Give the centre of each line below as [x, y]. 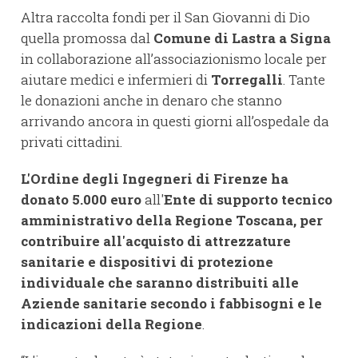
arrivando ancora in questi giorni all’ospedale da [175, 121]
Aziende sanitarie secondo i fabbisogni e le [171, 304]
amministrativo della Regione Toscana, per [172, 221]
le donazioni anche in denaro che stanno [151, 101]
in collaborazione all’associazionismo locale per [174, 59]
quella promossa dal [87, 38]
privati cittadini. [72, 142]
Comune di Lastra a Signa [242, 38]
